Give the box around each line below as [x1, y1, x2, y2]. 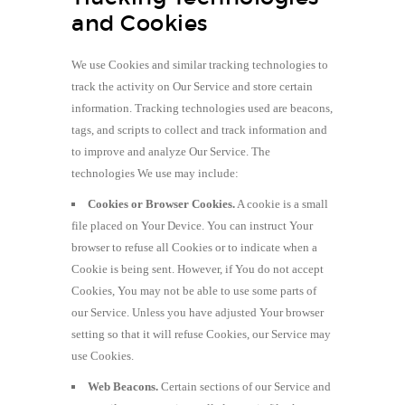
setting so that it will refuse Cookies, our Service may [71, 326, 331, 341]
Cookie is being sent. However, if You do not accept [71, 261, 324, 276]
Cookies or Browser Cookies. [88, 196, 235, 211]
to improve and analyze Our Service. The [71, 144, 270, 158]
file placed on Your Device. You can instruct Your [71, 218, 313, 232]
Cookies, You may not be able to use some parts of [71, 283, 316, 297]
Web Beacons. [88, 379, 158, 393]
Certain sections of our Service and [158, 379, 331, 393]
